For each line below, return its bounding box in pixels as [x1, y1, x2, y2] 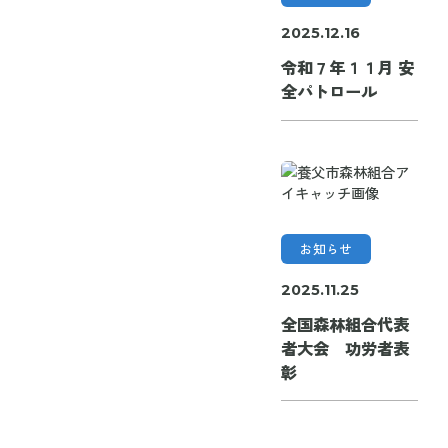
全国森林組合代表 [280, 312, 409, 337]
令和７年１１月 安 [280, 55, 414, 80]
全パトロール [280, 79, 377, 104]
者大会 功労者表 [280, 336, 409, 361]
